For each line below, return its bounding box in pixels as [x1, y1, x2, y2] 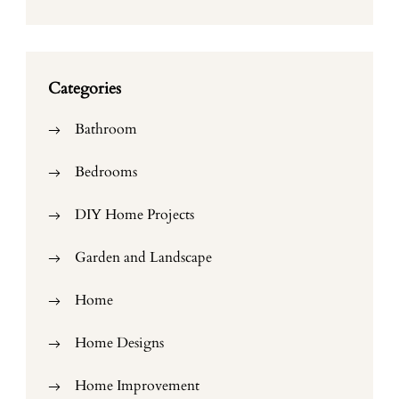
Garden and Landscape [75, 248, 212, 267]
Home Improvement [75, 376, 199, 395]
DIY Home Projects [75, 205, 194, 224]
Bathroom [75, 119, 137, 139]
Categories [48, 77, 121, 99]
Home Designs [75, 333, 164, 353]
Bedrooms [75, 162, 137, 182]
